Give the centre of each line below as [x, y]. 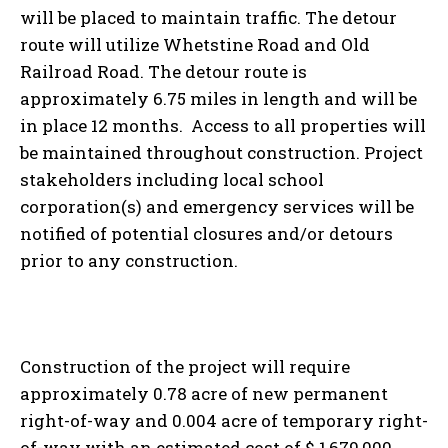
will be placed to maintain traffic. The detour [208, 17]
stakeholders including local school [172, 179]
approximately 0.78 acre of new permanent [204, 393]
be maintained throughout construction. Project [221, 152]
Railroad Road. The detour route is [163, 71]
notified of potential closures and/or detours [206, 233]
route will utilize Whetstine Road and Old [195, 44]
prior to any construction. [131, 260]
